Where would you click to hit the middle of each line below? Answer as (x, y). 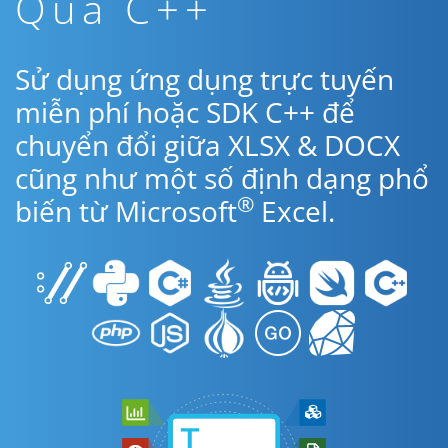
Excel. (294, 211)
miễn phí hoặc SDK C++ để (185, 112)
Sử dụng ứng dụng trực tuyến (204, 79)
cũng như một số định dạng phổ (222, 178)
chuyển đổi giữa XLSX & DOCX (207, 145)
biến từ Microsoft (126, 211)
